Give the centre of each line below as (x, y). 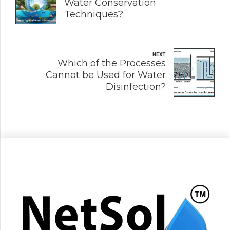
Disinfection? (136, 87)
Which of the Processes (112, 63)
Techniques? (94, 15)
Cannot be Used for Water (106, 75)
